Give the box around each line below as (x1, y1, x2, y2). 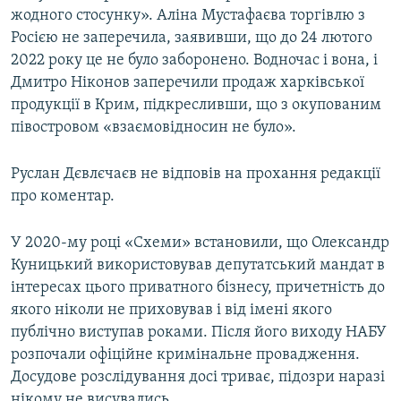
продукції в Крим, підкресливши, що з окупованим (11, 97, 381, 115)
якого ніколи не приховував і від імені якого (11, 302, 332, 320)
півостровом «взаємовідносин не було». (11, 119, 296, 137)
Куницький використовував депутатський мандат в (11, 257, 385, 275)
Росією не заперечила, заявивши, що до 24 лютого (11, 30, 372, 47)
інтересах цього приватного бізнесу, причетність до (11, 279, 385, 297)
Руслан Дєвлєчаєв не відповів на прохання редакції (11, 166, 380, 183)
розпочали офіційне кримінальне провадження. (11, 346, 360, 364)
